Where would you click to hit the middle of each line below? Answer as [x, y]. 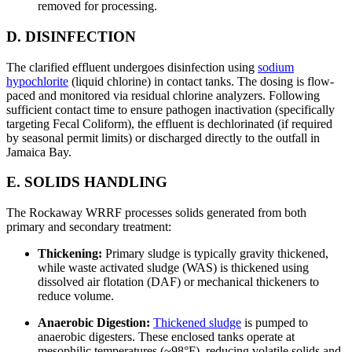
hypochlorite [37, 81]
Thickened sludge [197, 323]
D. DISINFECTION [71, 36]
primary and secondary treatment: [89, 227]
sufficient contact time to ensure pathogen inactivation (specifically [170, 109]
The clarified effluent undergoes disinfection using [132, 67]
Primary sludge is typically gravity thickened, [215, 254]
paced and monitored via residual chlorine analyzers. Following [163, 95]
